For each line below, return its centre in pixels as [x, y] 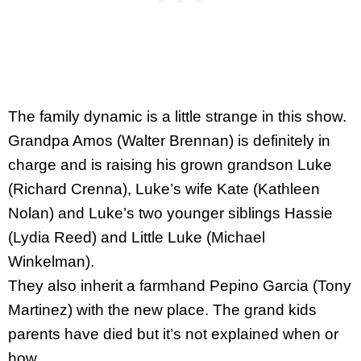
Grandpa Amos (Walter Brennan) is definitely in [169, 141]
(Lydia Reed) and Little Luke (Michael [137, 237]
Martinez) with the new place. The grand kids [162, 310]
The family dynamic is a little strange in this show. [177, 116]
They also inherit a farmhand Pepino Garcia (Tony [180, 286]
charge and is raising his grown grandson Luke [170, 165]
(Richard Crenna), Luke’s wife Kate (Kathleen [164, 189]
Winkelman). [51, 261]
